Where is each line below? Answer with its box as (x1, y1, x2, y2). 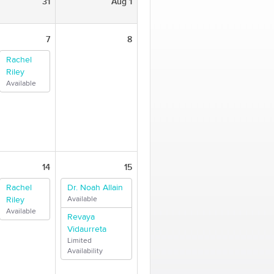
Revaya (67, 213, 95, 221)
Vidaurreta (67, 225, 106, 234)
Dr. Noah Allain (67, 183, 123, 192)
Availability (67, 248, 103, 254)
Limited (67, 237, 92, 244)
